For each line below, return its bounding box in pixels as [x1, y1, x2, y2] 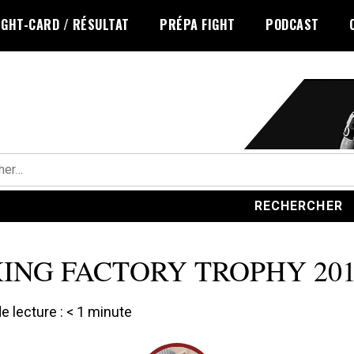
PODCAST [265, 15, 319, 34]
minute [87, 303, 132, 320]
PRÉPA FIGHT [160, 15, 235, 34]
